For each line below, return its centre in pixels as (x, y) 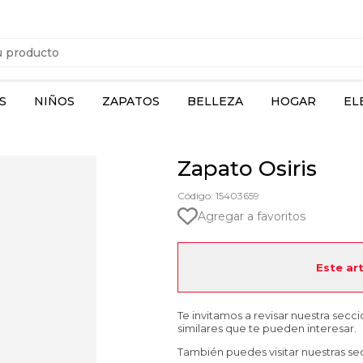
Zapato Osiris (247, 169)
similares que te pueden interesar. (267, 328)
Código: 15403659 (218, 196)
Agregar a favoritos (252, 216)
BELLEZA (215, 101)
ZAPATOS (131, 101)
